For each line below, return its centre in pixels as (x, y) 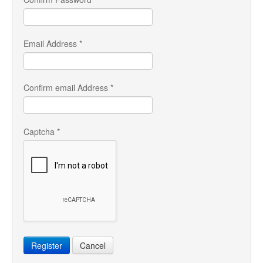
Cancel (93, 245)
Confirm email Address (66, 87)
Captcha (39, 131)
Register (47, 245)
